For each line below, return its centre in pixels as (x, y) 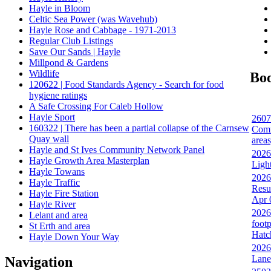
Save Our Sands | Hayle (75, 51)
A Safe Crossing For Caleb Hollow (96, 106)
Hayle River (52, 204)
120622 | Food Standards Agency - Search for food (126, 84)
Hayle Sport (52, 117)
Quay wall (49, 139)
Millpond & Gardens (69, 62)
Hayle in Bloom (60, 8)
